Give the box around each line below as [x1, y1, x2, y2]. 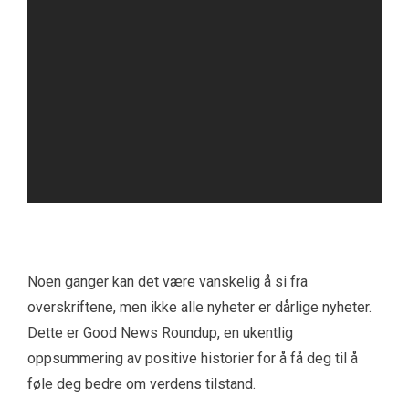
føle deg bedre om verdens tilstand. [27, 375, 256, 393]
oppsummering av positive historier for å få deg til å [27, 350, 358, 368]
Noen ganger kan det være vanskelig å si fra [27, 273, 308, 291]
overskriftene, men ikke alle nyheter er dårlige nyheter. [27, 299, 372, 317]
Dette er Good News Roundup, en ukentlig [27, 324, 293, 342]
